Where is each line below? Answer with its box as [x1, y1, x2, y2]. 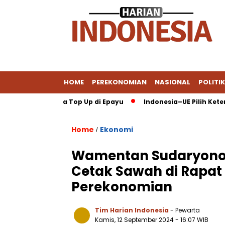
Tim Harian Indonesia [95, 206, 169, 214]
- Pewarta [170, 206, 200, 214]
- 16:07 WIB [175, 215, 208, 224]
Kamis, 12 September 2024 [95, 215, 175, 224]
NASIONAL [155, 77, 190, 87]
